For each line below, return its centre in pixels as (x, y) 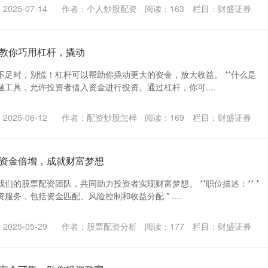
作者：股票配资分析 (99, 226)
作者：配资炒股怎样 (99, 117)
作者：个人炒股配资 (99, 8)
